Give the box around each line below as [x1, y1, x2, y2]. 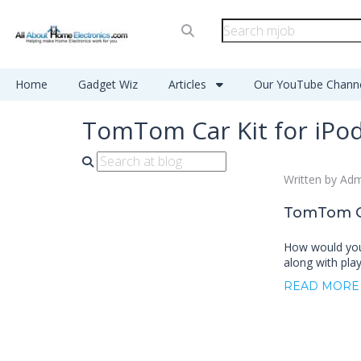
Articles [168, 77, 210, 92]
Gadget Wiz [78, 77, 138, 92]
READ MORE [283, 279, 359, 293]
